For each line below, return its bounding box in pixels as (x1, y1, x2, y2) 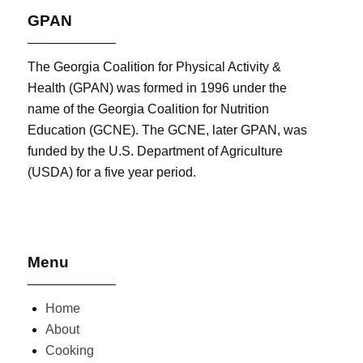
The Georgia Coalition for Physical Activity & (28, 59, 282, 74)
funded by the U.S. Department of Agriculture (28, 143, 284, 158)
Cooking (45, 343, 95, 357)
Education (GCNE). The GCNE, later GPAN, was (28, 122, 308, 137)
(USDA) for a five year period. (28, 164, 197, 179)
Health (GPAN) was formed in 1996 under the (28, 80, 288, 95)
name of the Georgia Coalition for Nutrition (28, 101, 270, 116)
